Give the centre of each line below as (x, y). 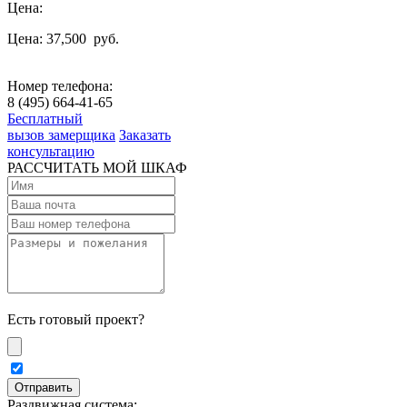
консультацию (51, 151)
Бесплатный (45, 118)
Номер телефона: (60, 85)
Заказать (145, 134)
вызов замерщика (61, 134)
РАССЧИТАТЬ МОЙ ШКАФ (97, 167)
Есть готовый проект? (76, 319)
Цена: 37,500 (49, 38)
